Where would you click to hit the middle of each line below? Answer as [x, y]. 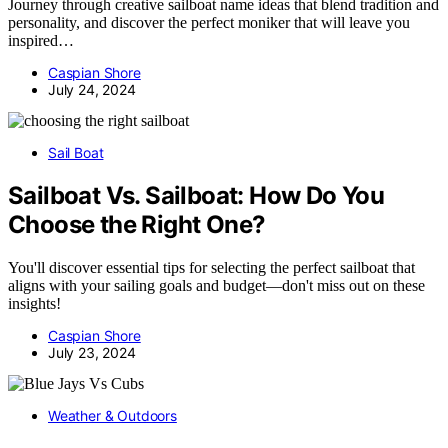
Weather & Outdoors [112, 415]
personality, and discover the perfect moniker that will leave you [209, 23]
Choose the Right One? [137, 224]
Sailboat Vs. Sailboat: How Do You [196, 195]
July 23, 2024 [92, 352]
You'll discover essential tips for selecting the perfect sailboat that [211, 267]
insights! [34, 303]
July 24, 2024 [92, 90]
